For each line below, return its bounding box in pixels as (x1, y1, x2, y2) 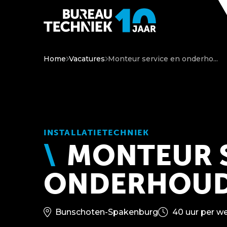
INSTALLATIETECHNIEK (44, 128, 149, 137)
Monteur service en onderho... (108, 54, 218, 63)
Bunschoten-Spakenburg (55, 207, 158, 217)
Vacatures (69, 54, 105, 63)
